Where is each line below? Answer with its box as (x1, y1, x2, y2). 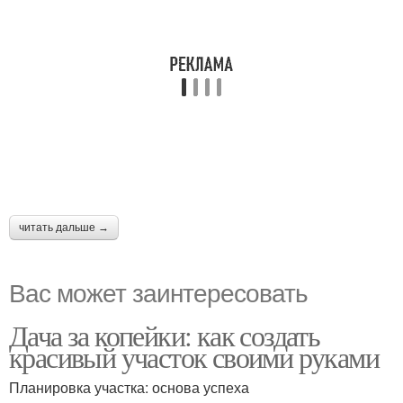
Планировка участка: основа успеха (9, 377, 249, 398)
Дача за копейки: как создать (9, 316, 320, 354)
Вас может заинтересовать (9, 273, 308, 309)
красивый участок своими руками (9, 337, 379, 376)
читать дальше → (19, 221, 109, 234)
